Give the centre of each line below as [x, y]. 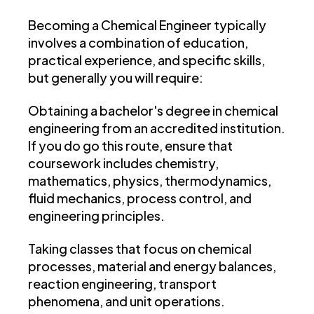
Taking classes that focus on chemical [140, 249]
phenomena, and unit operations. [127, 301]
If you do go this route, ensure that [130, 146]
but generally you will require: [116, 78]
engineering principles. [96, 216]
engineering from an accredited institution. [157, 128]
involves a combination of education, [138, 43]
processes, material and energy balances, [152, 266]
